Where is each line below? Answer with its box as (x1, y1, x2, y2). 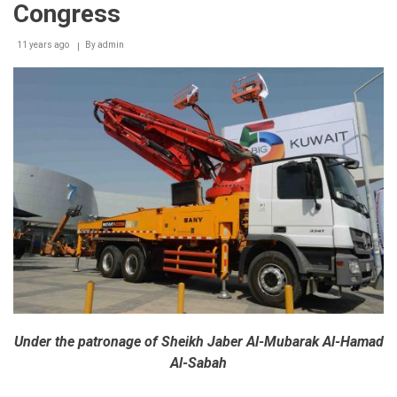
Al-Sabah (170, 354, 227, 371)
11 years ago (17, 39, 69, 50)
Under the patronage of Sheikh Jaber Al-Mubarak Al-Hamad (13, 332, 384, 350)
